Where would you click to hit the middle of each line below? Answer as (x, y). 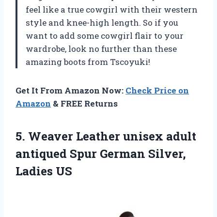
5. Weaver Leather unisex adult (106, 136)
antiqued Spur (58, 154)
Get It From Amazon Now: (70, 91)
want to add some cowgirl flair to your (105, 36)
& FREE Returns (84, 104)
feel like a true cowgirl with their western (112, 10)
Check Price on (157, 91)
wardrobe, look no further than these (101, 49)
